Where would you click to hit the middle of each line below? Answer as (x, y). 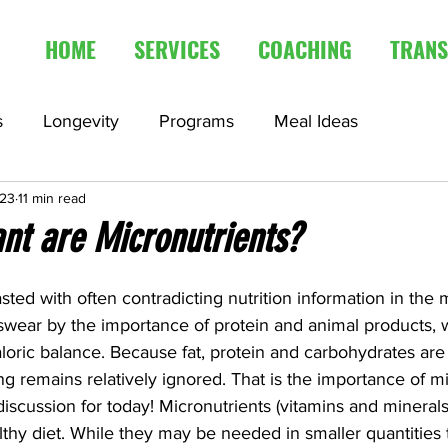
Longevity (81, 120)
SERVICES (177, 49)
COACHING (305, 49)
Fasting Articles (169, 200)
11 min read (52, 197)
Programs (196, 120)
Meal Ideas (316, 120)
